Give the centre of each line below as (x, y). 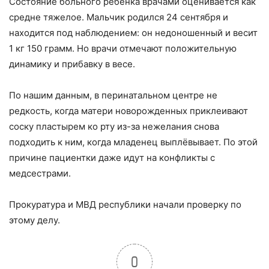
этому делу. (35, 220)
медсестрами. (40, 173)
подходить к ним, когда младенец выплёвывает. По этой (133, 142)
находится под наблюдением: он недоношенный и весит (133, 33)
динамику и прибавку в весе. (72, 64)
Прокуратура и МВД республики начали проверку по (125, 204)
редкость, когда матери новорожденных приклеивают (128, 111)
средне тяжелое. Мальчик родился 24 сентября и (119, 17)
